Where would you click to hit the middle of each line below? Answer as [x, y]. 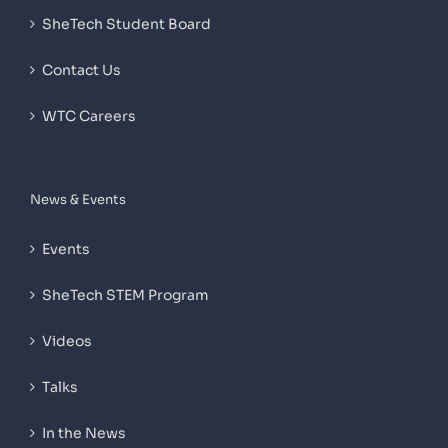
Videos [67, 341]
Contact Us [81, 70]
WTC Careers [89, 116]
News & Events [78, 199]
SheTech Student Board [126, 24]
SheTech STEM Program [125, 295]
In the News [84, 433]
